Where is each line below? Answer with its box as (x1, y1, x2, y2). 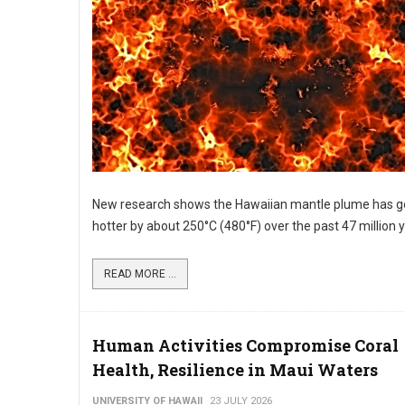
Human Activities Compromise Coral (92, 334, 399, 356)
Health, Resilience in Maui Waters (92, 359, 378, 381)
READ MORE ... (104, 268, 176, 280)
